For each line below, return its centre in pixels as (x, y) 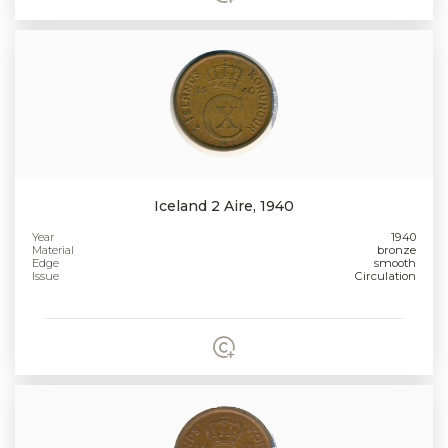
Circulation (385, 276)
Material (53, 250)
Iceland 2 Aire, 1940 (224, 206)
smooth (394, 263)
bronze (396, 250)
